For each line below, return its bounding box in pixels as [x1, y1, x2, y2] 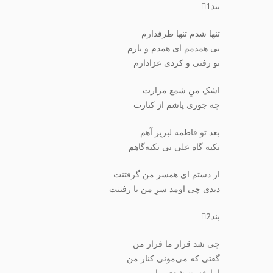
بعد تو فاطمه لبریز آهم [140, 128, 220, 138]
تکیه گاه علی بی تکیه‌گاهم [129, 143, 220, 152]
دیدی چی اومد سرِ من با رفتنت [109, 185, 220, 194]
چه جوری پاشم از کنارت [133, 101, 220, 110]
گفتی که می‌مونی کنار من [127, 254, 220, 264]
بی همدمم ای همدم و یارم [127, 44, 220, 54]
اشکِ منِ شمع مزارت [143, 86, 220, 96]
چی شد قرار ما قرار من [133, 239, 220, 249]
